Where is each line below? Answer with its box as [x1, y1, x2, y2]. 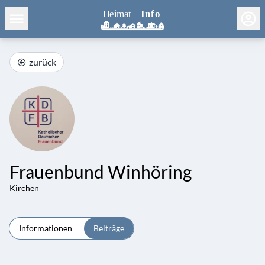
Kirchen [9, 183, 39, 193]
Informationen [19, 223, 72, 233]
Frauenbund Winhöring [9, 161, 192, 182]
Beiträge [93, 223, 124, 233]
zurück [29, 56, 56, 67]
